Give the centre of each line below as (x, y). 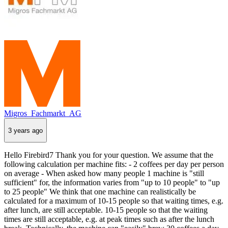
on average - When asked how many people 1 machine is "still (104, 174)
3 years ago (25, 130)
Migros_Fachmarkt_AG (43, 113)
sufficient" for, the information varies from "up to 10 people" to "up (112, 183)
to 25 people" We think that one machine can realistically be (100, 192)
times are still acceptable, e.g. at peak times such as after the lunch (109, 219)
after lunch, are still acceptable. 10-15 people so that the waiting (106, 210)
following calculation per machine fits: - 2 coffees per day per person (114, 164)
